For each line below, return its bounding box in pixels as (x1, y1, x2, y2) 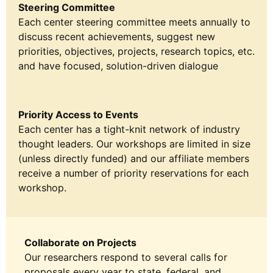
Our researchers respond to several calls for (24, 250, 227, 263)
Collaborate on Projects (24, 236, 136, 249)
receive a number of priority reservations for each (18, 166, 249, 179)
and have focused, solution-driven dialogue (18, 59, 218, 72)
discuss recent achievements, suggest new (18, 30, 215, 43)
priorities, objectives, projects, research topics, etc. (18, 44, 255, 57)
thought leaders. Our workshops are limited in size (18, 137, 250, 150)
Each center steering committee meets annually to (18, 15, 250, 28)
